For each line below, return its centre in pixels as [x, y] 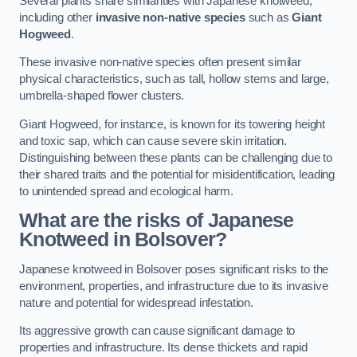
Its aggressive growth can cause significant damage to [157, 331]
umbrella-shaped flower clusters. [102, 96]
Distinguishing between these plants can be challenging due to [176, 157]
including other [57, 17]
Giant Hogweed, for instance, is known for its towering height [173, 124]
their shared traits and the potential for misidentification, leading [177, 174]
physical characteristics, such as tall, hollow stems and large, [174, 79]
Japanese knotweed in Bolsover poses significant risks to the [174, 269]
